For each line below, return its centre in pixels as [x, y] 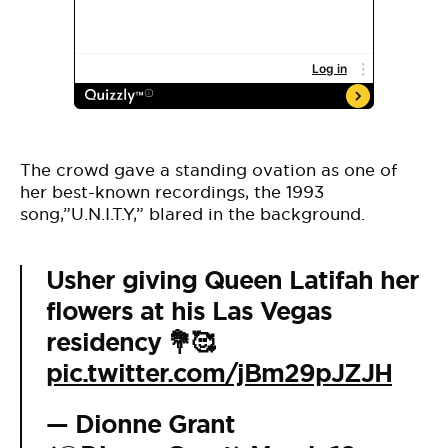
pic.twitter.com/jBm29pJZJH [219, 373]
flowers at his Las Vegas [189, 311]
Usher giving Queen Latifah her [232, 280]
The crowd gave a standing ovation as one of [208, 170]
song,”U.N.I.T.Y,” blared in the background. [192, 214]
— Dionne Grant [140, 424]
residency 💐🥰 [130, 342]
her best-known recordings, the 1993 [172, 192]
